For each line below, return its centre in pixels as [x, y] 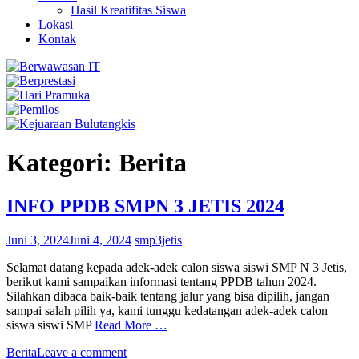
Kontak [57, 39]
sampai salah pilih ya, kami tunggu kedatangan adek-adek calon [167, 310]
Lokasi [56, 24]
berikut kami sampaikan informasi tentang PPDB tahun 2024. [161, 281]
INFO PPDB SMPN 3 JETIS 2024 [145, 206]
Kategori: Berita [97, 163]
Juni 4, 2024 [100, 240]
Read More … [131, 325]
